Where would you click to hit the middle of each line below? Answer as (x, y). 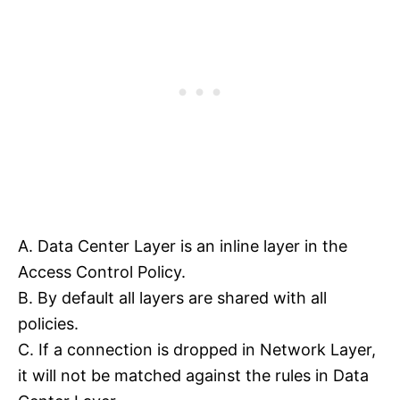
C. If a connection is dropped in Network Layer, (197, 349)
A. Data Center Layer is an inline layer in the (183, 246)
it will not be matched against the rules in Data (193, 375)
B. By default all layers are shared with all (172, 297)
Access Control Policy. (102, 271)
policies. (48, 323)
